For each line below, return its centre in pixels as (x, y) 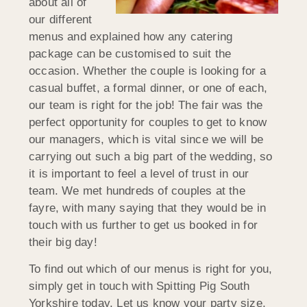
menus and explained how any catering (131, 36)
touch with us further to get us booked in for (144, 225)
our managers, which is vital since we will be (146, 139)
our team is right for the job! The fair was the (146, 105)
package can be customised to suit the (130, 53)
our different (61, 19)
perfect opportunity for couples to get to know (148, 122)
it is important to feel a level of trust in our (139, 173)
